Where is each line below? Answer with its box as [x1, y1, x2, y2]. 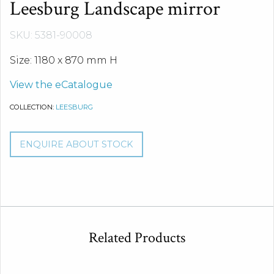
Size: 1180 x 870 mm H [10, 54, 117, 66]
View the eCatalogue [10, 78, 113, 91]
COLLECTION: [10, 102, 56, 111]
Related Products [89, 228, 185, 247]
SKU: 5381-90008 [10, 29, 92, 41]
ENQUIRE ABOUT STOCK [20, 138, 133, 150]
